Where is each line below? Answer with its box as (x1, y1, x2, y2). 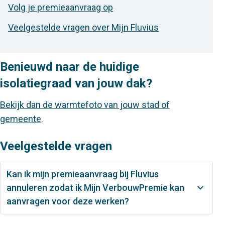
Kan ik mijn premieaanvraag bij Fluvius (7, 169, 159, 179)
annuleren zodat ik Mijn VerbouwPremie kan (7, 182, 184, 193)
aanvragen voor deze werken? (7, 196, 129, 206)
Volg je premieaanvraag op (8, 2, 113, 13)
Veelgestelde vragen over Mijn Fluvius (8, 22, 159, 33)
